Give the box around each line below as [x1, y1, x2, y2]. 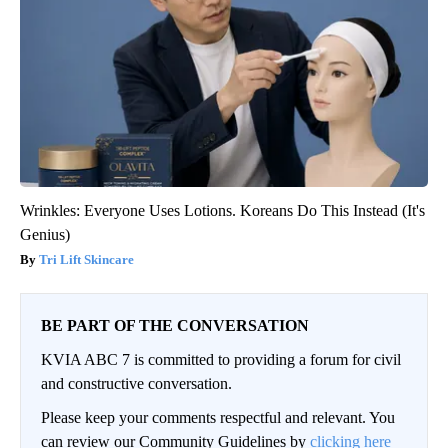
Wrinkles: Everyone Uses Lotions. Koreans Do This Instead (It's [20, 201, 425, 219]
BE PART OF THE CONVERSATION [41, 316, 309, 334]
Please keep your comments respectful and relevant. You [41, 408, 395, 426]
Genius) [20, 225, 70, 243]
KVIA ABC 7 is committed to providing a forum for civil [41, 350, 401, 368]
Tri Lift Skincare [39, 251, 134, 267]
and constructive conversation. [41, 374, 232, 392]
